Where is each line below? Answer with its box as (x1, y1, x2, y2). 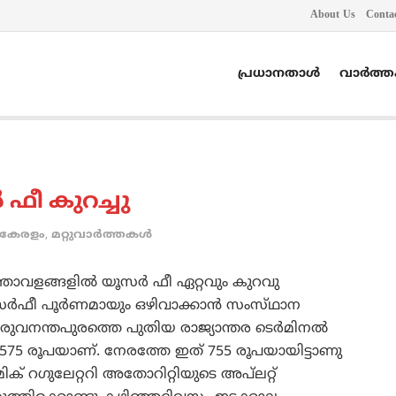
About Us (310, 9, 355, 22)
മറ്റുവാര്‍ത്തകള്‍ (51, 228, 152, 243)
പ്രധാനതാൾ (238, 65, 320, 81)
